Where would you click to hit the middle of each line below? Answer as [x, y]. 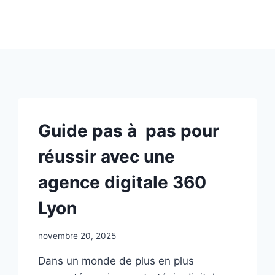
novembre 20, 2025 [77, 235]
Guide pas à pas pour [129, 131]
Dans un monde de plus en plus [116, 261]
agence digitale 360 [122, 182]
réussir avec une [107, 157]
